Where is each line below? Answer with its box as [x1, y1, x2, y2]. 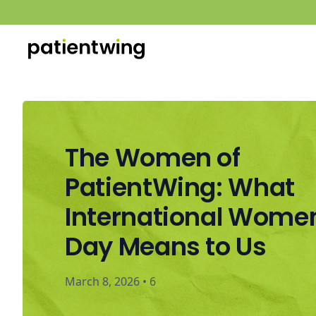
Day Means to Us [65, 229, 267, 265]
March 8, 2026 [65, 274, 140, 290]
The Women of [65, 140, 241, 176]
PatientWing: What [65, 170, 296, 205]
